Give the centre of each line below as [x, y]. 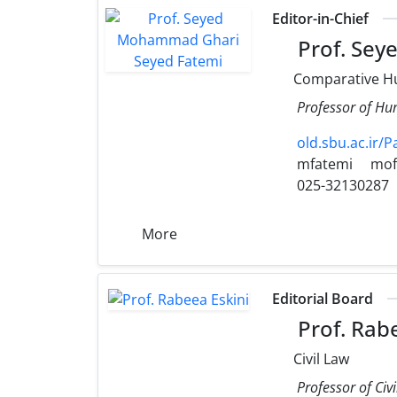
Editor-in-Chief [321, 18]
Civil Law [320, 358]
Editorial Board [323, 298]
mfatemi [323, 163]
